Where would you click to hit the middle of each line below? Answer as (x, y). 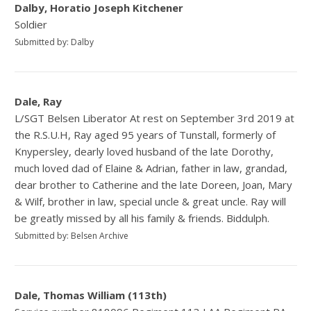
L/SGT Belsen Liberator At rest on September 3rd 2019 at (155, 118)
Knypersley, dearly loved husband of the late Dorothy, (144, 151)
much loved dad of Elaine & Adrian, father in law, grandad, (151, 168)
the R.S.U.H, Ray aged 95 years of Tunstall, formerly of (145, 134)
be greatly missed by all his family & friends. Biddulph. (142, 218)
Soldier (31, 24)
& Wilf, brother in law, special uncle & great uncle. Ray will (151, 201)
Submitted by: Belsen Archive (72, 235)
